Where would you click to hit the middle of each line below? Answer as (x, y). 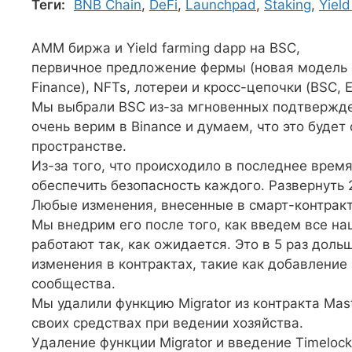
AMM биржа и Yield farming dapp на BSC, (166, 48)
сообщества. (73, 284)
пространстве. (79, 146)
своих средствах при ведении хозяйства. (167, 323)
